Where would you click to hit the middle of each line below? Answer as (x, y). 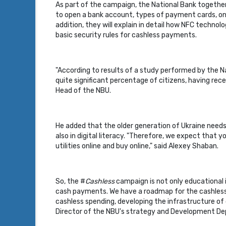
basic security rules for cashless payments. (126, 35)
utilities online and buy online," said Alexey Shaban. (137, 146)
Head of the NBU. (83, 91)
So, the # (70, 181)
